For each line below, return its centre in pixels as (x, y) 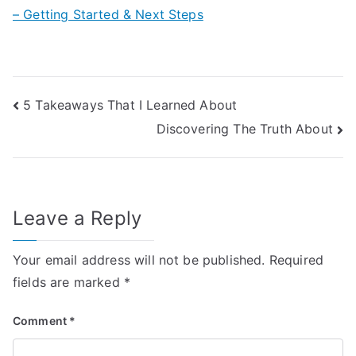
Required (296, 259)
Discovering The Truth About (244, 129)
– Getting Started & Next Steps (108, 14)
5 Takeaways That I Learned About (130, 104)
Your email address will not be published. (139, 259)
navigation (75, 141)
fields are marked (68, 282)
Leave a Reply (77, 218)
